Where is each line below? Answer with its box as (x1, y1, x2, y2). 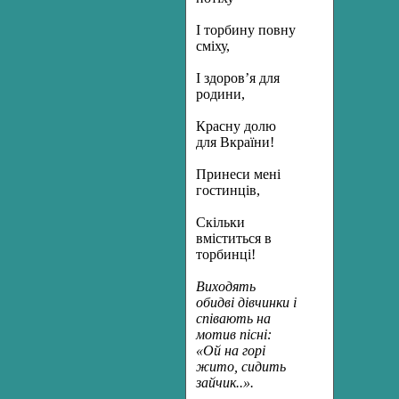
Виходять (196, 279, 256, 294)
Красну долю (196, 118, 276, 134)
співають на (196, 311, 271, 326)
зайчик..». (196, 375, 254, 390)
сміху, (196, 38, 230, 53)
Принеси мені (196, 167, 281, 182)
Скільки (196, 215, 245, 230)
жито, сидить (196, 359, 286, 374)
